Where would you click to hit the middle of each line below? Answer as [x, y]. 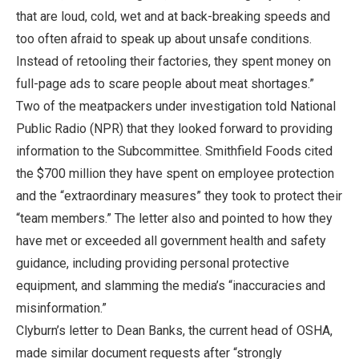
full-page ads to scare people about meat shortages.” [165, 83]
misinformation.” [61, 308]
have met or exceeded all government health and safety [171, 240]
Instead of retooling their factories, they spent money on [173, 61]
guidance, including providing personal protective [153, 263]
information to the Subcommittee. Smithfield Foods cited [174, 151]
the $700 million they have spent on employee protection [175, 173]
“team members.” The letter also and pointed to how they [174, 218]
